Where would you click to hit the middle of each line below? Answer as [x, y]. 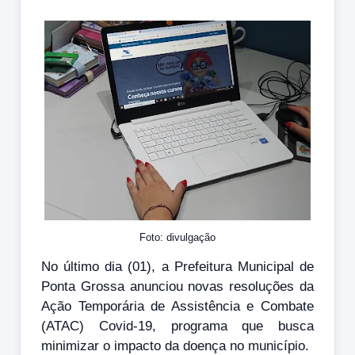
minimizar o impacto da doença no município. [177, 345]
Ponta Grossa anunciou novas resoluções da [177, 286]
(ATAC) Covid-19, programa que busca [177, 326]
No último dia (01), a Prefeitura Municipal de [177, 266]
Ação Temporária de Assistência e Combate [177, 306]
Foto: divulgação [177, 238]
